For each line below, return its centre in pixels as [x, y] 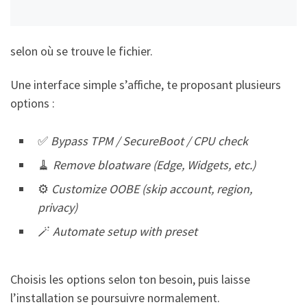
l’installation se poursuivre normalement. [115, 297]
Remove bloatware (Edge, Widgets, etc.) [154, 165]
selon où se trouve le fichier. [82, 51]
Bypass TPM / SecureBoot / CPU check [149, 141]
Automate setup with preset [125, 232]
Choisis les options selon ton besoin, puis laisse [130, 279]
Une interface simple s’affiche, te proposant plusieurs [146, 85]
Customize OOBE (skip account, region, [152, 189]
